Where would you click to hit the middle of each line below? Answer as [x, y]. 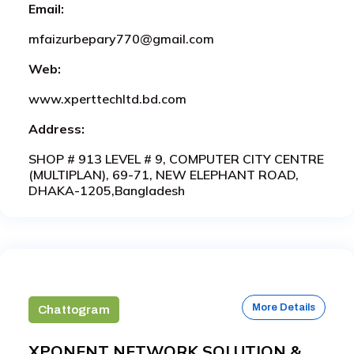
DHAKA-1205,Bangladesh [107, 190]
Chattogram [74, 309]
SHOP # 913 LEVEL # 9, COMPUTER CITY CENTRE [176, 158]
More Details [284, 307]
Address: [56, 128]
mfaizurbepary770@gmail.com [121, 38]
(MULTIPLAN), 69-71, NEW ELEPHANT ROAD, [164, 174]
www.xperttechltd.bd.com [107, 98]
